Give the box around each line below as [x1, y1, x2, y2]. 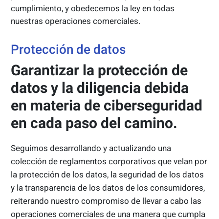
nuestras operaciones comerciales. [11, 16, 141, 26]
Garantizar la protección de [11, 62, 188, 79]
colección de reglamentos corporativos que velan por [11, 156, 208, 167]
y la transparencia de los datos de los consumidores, [11, 183, 205, 193]
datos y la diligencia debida [11, 79, 189, 97]
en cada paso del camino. [11, 114, 178, 132]
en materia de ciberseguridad [11, 97, 203, 114]
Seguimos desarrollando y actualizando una [11, 143, 172, 153]
